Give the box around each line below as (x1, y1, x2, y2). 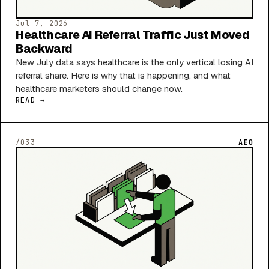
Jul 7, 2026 (16, 18, 68, 28)
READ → (16, 95, 46, 105)
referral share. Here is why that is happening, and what (16, 69, 231, 81)
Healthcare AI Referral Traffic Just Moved (16, 27, 250, 43)
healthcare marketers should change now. (16, 82, 183, 94)
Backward (16, 41, 73, 56)
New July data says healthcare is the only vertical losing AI (16, 56, 253, 68)
